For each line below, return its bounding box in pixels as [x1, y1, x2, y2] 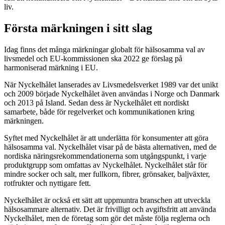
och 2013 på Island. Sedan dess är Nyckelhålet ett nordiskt [4, 98, 189, 107]
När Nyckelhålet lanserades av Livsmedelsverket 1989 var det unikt [4, 80, 218, 89]
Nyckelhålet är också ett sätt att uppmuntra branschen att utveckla [4, 196, 210, 205]
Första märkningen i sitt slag [4, 22, 152, 35]
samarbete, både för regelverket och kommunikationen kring [4, 107, 194, 117]
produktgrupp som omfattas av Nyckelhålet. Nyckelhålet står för [4, 161, 207, 170]
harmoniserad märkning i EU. [4, 63, 98, 72]
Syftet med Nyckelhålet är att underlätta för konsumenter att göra [4, 134, 208, 143]
